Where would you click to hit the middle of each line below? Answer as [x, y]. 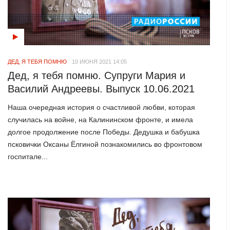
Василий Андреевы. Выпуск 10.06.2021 [101, 89]
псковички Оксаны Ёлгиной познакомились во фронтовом [105, 145]
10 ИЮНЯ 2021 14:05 [100, 61]
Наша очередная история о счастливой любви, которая [102, 108]
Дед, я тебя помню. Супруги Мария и [97, 75]
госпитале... [28, 157]
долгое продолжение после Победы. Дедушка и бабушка [104, 132]
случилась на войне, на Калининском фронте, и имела [101, 120]
